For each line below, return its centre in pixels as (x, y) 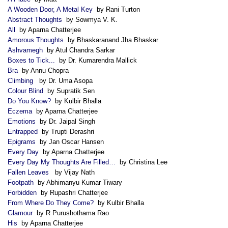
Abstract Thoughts (35, 19)
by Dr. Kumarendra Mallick (96, 60)
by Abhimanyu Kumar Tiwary (78, 182)
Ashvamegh (25, 50)
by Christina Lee (141, 162)
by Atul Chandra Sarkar (79, 50)
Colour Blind (25, 91)
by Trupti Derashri (66, 131)
